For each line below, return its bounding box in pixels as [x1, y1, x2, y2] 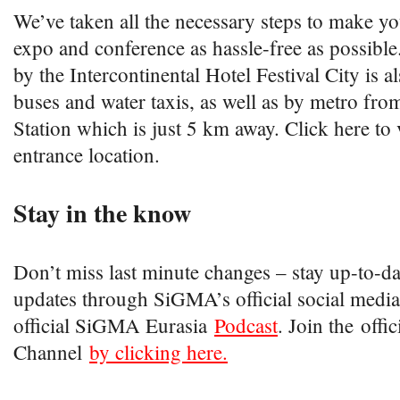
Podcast [214, 312, 278, 338]
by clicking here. [89, 338, 228, 365]
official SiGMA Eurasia [13, 312, 214, 338]
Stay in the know [13, 195, 191, 231]
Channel [13, 338, 89, 365]
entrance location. [13, 141, 167, 168]
